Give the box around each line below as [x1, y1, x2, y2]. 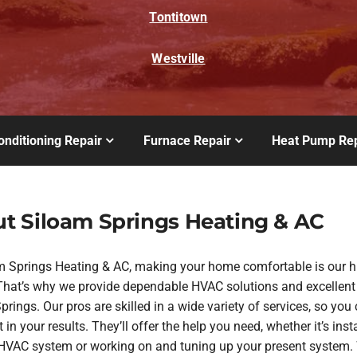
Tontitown [149, 9, 208, 25]
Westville [151, 50, 206, 66]
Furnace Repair [143, 132, 231, 148]
